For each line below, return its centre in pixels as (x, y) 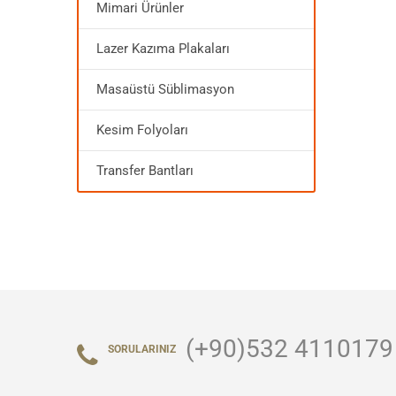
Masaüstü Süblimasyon (165, 89)
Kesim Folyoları (142, 130)
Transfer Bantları (145, 171)
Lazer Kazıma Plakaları (163, 49)
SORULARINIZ (142, 349)
